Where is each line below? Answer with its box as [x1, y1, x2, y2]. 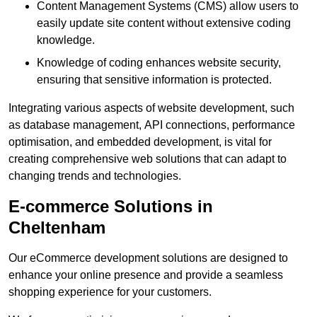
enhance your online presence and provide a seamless [8, 269, 283, 282]
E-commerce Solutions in [8, 197, 213, 217]
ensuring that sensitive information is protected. [37, 74, 272, 86]
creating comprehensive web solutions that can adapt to [8, 153, 287, 166]
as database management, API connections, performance [8, 119, 295, 132]
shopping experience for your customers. [8, 286, 212, 299]
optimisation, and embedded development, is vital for [8, 136, 272, 149]
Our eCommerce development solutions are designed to [8, 252, 288, 265]
